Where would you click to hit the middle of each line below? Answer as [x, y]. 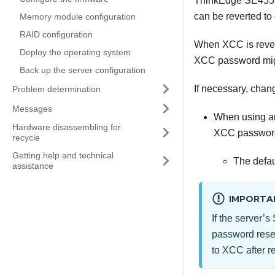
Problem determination [56, 89]
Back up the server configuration [83, 70]
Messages [32, 108]
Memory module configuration [78, 17]
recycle [26, 137]
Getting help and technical [63, 155]
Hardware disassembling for [67, 127]
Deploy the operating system [75, 52]
